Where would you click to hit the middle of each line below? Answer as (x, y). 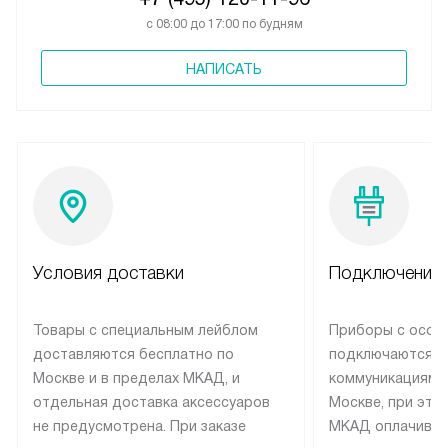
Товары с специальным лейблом (145, 330)
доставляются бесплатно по (133, 354)
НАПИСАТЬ (224, 69)
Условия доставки (108, 273)
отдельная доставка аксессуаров (151, 402)
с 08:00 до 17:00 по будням (224, 24)
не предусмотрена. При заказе (139, 426)
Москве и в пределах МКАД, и (136, 378)
